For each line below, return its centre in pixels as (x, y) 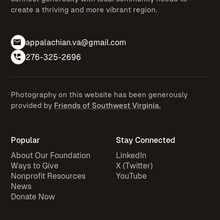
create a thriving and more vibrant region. (84, 10)
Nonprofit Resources (48, 176)
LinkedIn (131, 156)
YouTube (132, 176)
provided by (33, 106)
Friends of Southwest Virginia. (108, 106)
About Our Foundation (51, 156)
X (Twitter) (135, 166)
